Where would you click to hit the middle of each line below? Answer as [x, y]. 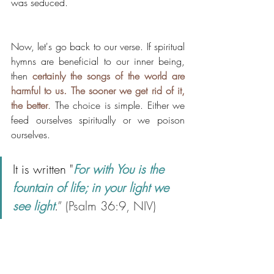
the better [30, 105]
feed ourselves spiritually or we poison [98, 120]
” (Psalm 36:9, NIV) [110, 206]
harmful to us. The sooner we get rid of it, [98, 90]
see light [34, 206]
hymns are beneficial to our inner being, [98, 61]
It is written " [43, 169]
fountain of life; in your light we [93, 187]
